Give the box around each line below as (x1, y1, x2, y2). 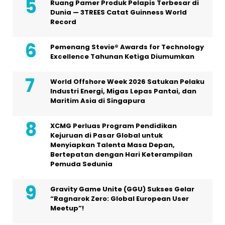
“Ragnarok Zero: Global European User (50, 193, 189, 203)
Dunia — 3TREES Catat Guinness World (50, 7, 187, 17)
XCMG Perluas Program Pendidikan (50, 121, 177, 131)
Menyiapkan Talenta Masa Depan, (50, 140, 175, 150)
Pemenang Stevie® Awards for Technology (50, 42, 204, 52)
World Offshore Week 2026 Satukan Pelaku (50, 76, 204, 86)
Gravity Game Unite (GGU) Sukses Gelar (50, 184, 194, 194)
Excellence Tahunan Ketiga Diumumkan (50, 51, 194, 61)
